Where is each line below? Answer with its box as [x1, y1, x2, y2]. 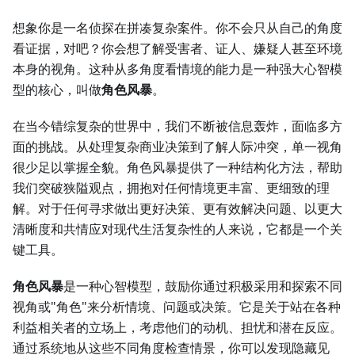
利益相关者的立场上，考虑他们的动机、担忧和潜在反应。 [13, 319, 342, 337]
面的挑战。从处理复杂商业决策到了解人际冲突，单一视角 [13, 138, 342, 156]
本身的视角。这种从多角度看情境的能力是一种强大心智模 [13, 60, 342, 78]
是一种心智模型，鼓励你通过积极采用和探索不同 [63, 277, 342, 296]
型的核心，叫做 [13, 81, 101, 99]
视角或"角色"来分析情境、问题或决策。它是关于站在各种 [13, 298, 341, 316]
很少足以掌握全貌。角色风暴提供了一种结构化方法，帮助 [13, 158, 342, 177]
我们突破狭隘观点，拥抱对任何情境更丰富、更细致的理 [13, 179, 330, 197]
